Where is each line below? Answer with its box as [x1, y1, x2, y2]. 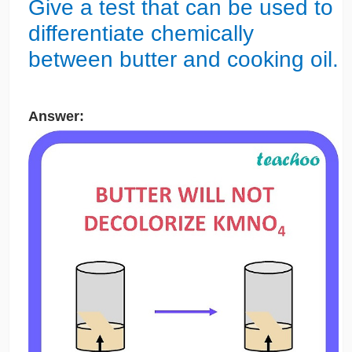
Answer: [27, 108, 84, 125]
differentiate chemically [27, 20, 254, 46]
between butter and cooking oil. [27, 46, 339, 71]
